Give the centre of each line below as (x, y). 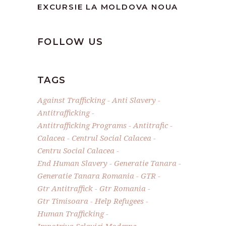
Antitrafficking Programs (82, 125)
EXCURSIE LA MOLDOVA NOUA (108, 7)
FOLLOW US (70, 42)
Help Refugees (119, 201)
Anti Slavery (134, 100)
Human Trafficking (71, 214)
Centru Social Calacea (76, 151)
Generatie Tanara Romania (86, 176)
